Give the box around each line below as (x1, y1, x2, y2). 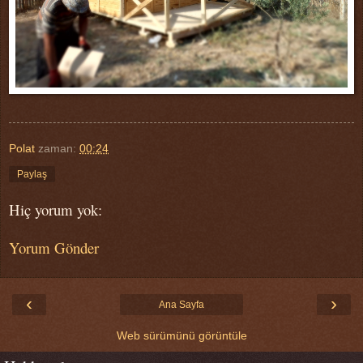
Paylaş (17, 168, 47, 180)
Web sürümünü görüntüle (116, 329, 247, 343)
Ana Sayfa (159, 299, 204, 311)
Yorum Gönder (9, 237, 99, 258)
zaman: (38, 141, 79, 155)
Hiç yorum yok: (9, 199, 102, 220)
